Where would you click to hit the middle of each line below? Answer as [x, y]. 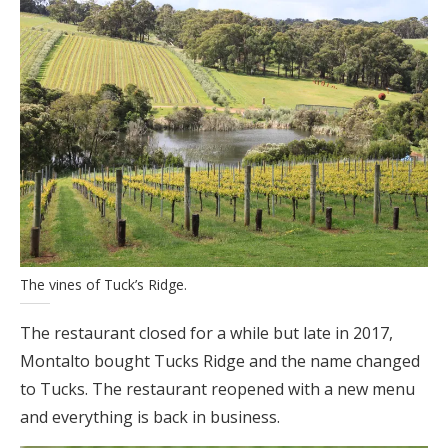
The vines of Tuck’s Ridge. [103, 284]
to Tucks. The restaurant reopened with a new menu [217, 389]
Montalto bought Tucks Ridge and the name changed [220, 361]
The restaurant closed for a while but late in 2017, [206, 333]
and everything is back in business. [150, 417]
